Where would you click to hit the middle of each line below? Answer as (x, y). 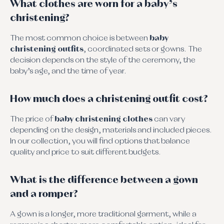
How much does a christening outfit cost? (109, 99)
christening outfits (47, 49)
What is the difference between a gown (104, 180)
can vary (169, 119)
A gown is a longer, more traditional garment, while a (103, 214)
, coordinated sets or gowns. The (143, 49)
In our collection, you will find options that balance (100, 141)
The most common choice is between (80, 38)
